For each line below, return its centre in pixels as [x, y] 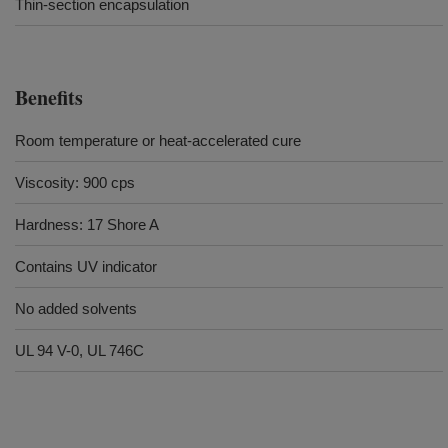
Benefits [49, 97]
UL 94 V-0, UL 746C [79, 350]
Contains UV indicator [86, 266]
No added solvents [76, 308]
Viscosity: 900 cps [75, 182]
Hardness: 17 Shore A [89, 224]
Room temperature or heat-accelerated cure [158, 140]
